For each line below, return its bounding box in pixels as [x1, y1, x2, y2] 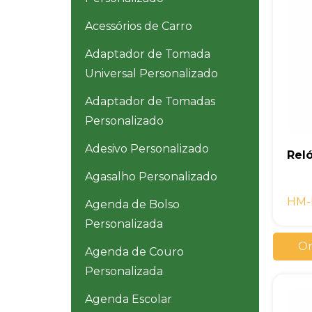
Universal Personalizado [85, 67, 218, 81]
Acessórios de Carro [85, 19, 192, 33]
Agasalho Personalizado [85, 170, 217, 184]
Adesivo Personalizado [85, 142, 209, 156]
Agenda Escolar [85, 292, 172, 306]
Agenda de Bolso [85, 198, 180, 212]
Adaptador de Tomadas [85, 95, 215, 109]
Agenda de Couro [85, 245, 184, 259]
